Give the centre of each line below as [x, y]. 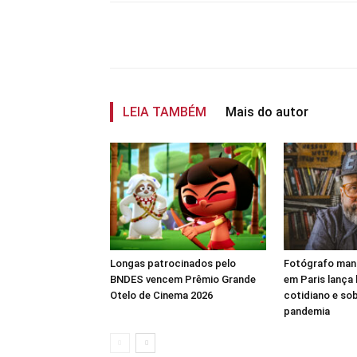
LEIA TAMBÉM [165, 112]
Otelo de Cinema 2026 [161, 295]
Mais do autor [267, 112]
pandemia [307, 311]
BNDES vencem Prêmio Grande [183, 279]
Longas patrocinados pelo [173, 263]
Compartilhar [177, 35]
